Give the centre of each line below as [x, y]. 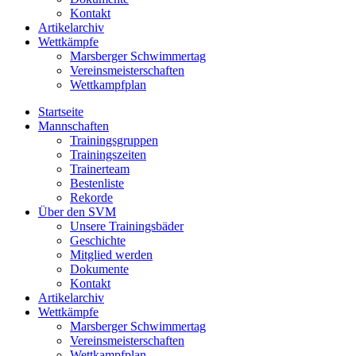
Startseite [61, 112]
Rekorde [91, 197]
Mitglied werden [111, 255]
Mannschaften [74, 126]
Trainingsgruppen [114, 140]
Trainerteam [100, 169]
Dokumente [99, 269]
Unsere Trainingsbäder [127, 226]
